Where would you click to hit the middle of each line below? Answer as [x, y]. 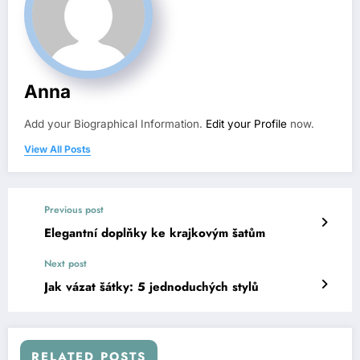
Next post [65, 263]
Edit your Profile [246, 123]
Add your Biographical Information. [115, 123]
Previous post [74, 209]
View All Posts [57, 149]
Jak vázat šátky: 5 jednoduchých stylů [151, 286]
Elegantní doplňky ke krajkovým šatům [155, 233]
